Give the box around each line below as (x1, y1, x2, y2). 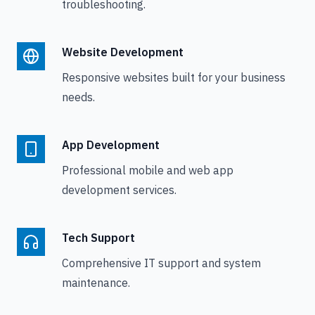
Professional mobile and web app (62, 163, 233, 177)
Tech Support (62, 231, 135, 245)
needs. (62, 90, 95, 104)
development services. (62, 183, 176, 197)
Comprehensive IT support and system (62, 256, 261, 270)
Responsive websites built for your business (62, 70, 285, 84)
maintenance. (62, 276, 130, 290)
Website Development (62, 45, 184, 59)
